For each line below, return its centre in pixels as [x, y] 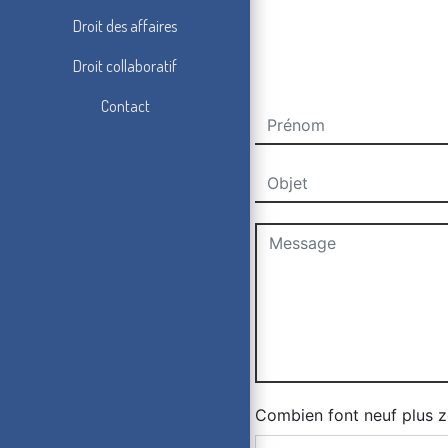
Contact [125, 106]
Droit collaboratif [125, 66]
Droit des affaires [125, 26]
